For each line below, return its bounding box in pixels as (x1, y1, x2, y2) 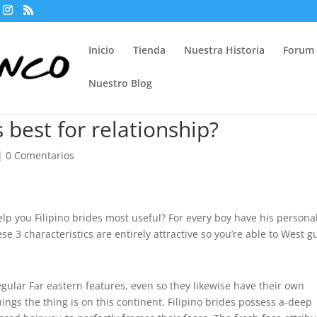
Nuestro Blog (88, 76, 153, 90)
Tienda (133, 43, 166, 57)
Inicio (88, 43, 115, 57)
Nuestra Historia (184, 43, 265, 57)
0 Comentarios (6, 149, 75, 162)
